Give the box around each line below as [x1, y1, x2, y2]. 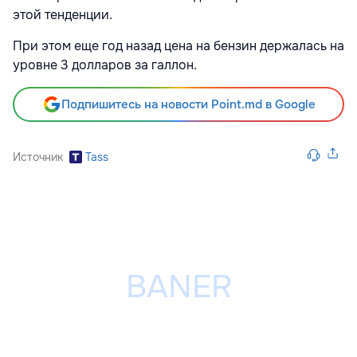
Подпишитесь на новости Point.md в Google [61, 96, 316, 113]
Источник [13, 150, 63, 165]
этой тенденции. [13, 6, 116, 24]
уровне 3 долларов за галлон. [13, 57, 197, 74]
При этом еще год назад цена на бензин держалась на [13, 37, 344, 55]
